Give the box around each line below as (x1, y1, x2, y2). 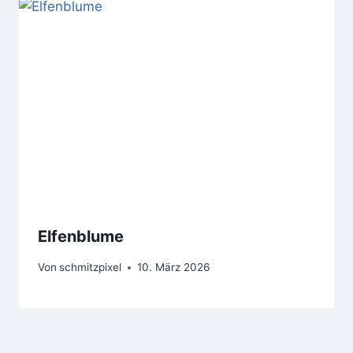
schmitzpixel (59, 261, 122, 274)
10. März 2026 (137, 261, 210, 274)
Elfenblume (38, 227, 124, 247)
